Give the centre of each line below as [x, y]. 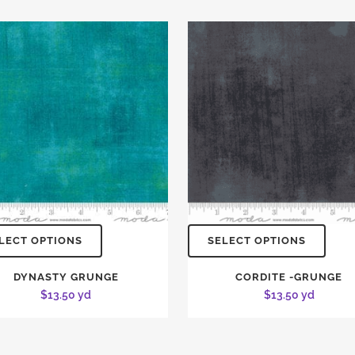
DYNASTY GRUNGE [66, 277]
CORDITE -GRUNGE [289, 277]
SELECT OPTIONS [256, 241]
